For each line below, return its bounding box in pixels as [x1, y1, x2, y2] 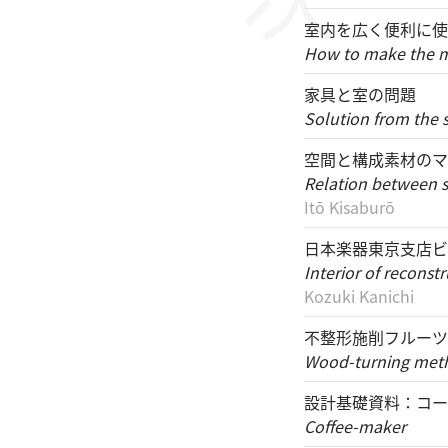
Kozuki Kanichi [304, 284, 414, 308]
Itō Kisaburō [304, 195, 395, 219]
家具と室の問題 [304, 82, 416, 106]
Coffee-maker [304, 414, 406, 438]
